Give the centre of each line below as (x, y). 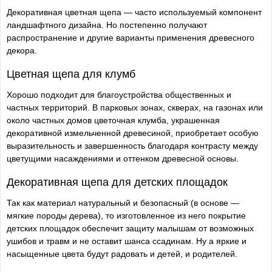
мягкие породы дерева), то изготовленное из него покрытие (126, 215)
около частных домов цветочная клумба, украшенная (113, 120)
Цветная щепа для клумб (71, 74)
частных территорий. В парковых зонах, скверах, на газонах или (135, 107)
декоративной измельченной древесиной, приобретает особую (133, 133)
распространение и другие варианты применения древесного (131, 37)
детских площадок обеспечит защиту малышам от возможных (130, 228)
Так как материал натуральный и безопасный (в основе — (123, 202)
